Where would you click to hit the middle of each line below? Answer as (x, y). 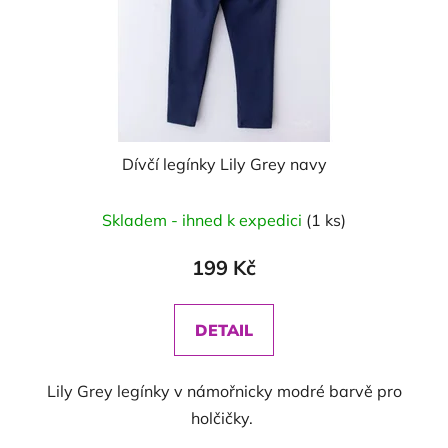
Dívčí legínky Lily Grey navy (224, 164)
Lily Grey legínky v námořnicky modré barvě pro (224, 391)
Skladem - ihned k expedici (204, 220)
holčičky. (224, 418)
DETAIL (224, 330)
